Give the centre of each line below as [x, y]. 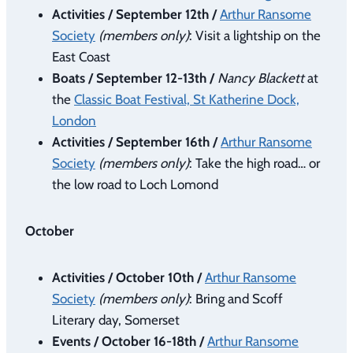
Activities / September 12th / [134, 14]
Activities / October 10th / [128, 277]
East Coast [81, 56]
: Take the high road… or [255, 163]
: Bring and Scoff [236, 298]
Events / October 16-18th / [128, 341]
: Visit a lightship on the [255, 35]
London [74, 120]
